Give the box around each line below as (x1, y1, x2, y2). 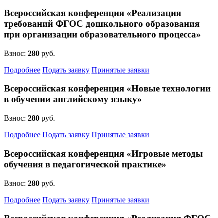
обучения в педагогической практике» (4, 159, 166, 169)
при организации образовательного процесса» (4, 29, 201, 39)
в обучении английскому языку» (4, 94, 142, 105)
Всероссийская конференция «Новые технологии (4, 83, 211, 94)
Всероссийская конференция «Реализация (4, 7, 181, 18)
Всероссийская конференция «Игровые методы (4, 148, 203, 159)
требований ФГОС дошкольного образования (4, 18, 200, 29)
